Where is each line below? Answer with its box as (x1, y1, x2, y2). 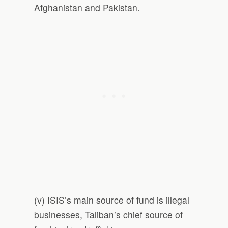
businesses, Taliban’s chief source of (34, 208, 183, 221)
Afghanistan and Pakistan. (34, 1, 140, 14)
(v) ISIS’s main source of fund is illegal (34, 193, 190, 207)
